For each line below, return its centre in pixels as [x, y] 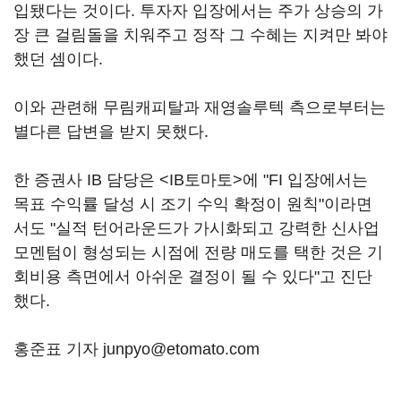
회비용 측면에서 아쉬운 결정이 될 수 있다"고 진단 [193, 277]
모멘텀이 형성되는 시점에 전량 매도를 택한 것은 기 [198, 253]
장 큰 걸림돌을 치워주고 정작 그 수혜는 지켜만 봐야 [200, 35]
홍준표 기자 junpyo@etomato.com [137, 350]
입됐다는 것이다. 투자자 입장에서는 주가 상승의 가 [198, 11]
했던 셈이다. [58, 60]
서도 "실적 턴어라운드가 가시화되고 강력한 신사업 [196, 229]
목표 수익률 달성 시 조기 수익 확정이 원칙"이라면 [193, 205]
